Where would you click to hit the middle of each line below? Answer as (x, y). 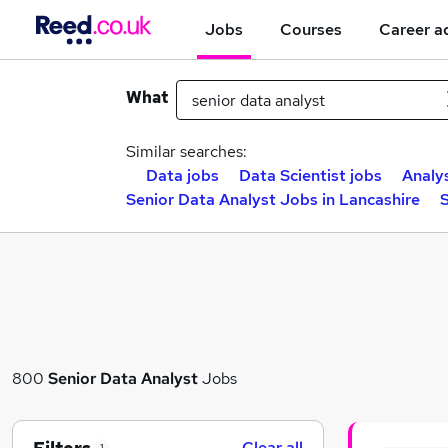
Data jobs (182, 175)
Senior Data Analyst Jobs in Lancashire (273, 199)
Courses (311, 29)
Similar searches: (186, 151)
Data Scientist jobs (310, 175)
